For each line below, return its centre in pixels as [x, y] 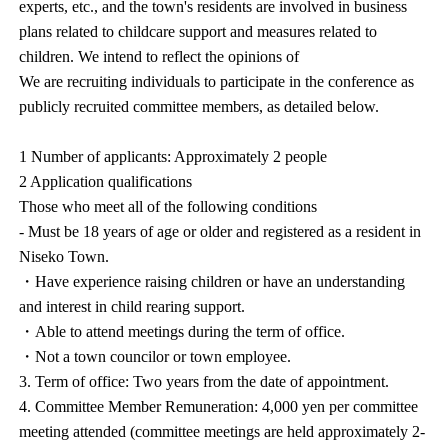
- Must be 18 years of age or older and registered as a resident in [220, 231]
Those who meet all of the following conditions [168, 206]
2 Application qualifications [106, 181]
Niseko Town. [64, 256]
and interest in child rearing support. [132, 306]
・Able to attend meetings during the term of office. [182, 331]
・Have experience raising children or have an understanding [212, 281]
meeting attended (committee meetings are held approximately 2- [222, 431]
